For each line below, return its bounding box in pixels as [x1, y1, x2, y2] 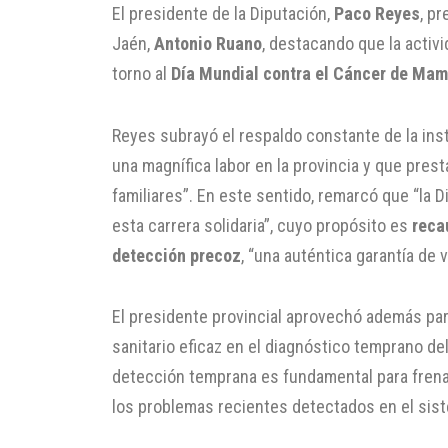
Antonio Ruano [154, 33, 262, 55]
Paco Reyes [334, 3, 420, 25]
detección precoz [112, 244, 241, 266]
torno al [112, 63, 171, 85]
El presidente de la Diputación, [112, 3, 334, 25]
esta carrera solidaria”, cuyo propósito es [112, 214, 412, 236]
